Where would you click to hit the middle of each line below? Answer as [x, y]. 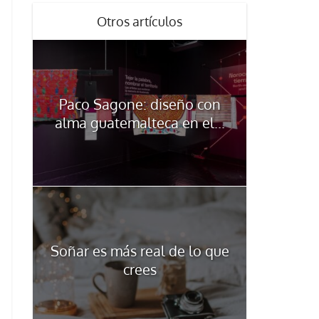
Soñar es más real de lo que [140, 250]
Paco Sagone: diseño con [140, 104]
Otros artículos [140, 21]
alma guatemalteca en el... [140, 122]
